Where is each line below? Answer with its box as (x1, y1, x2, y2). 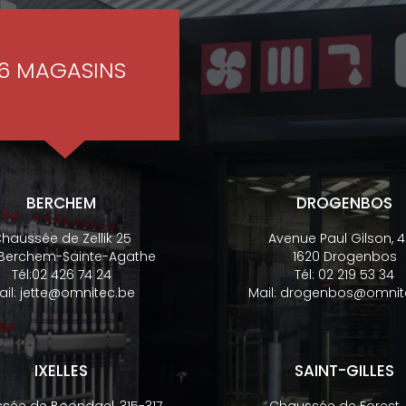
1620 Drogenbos (292, 247, 397, 266)
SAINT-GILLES (295, 360, 395, 382)
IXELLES (34, 360, 89, 382)
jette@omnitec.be (19, 284, 135, 302)
